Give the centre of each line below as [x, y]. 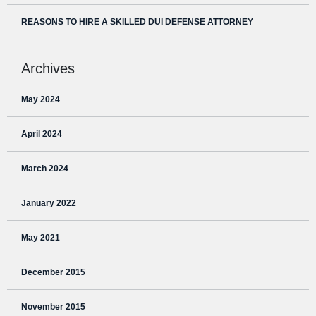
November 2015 [53, 307]
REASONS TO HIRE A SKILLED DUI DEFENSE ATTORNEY [137, 22]
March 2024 [45, 169]
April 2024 [42, 134]
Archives [48, 69]
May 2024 [41, 100]
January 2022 [49, 203]
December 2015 [53, 273]
